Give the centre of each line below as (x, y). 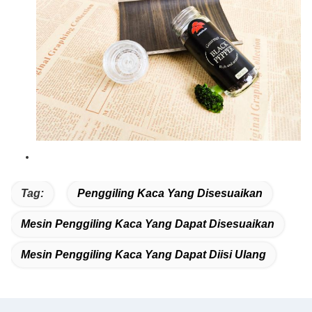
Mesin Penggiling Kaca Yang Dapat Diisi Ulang (143, 255)
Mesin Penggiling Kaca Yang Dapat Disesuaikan (148, 224)
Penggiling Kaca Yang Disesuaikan (170, 194)
